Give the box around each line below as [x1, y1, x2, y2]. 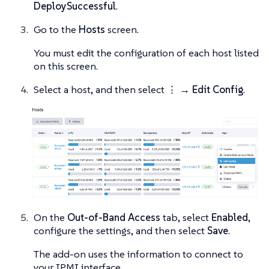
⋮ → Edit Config [167, 83, 243, 97]
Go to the [34, 23, 79, 37]
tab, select [160, 211, 211, 225]
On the [34, 211, 67, 225]
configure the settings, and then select [34, 224, 207, 238]
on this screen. [34, 59, 98, 73]
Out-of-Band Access [67, 211, 160, 225]
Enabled [211, 211, 248, 225]
